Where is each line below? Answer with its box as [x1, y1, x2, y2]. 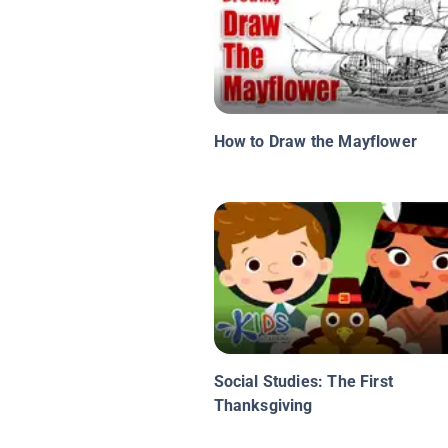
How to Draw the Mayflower [213, 132, 417, 152]
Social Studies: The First [213, 372, 393, 392]
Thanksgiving [213, 396, 313, 416]
